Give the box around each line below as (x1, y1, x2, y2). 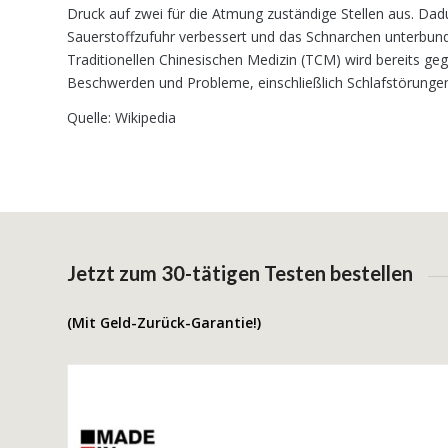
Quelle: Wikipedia (67, 107, 176, 127)
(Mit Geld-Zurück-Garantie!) (67, 312, 261, 332)
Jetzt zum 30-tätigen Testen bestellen (67, 261, 413, 286)
